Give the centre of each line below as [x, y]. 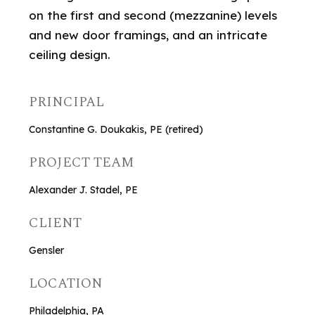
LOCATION [66, 284]
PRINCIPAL [67, 102]
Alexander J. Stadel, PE [84, 190]
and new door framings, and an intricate [148, 35]
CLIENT [56, 223]
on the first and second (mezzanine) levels [153, 15]
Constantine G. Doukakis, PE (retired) [116, 129]
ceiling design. [70, 54]
